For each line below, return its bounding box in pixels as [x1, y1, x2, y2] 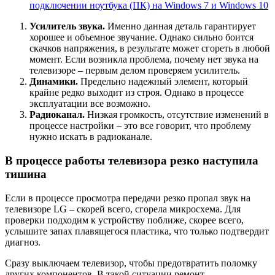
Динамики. [29, 76, 78, 87]
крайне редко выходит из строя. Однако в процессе [29, 87, 244, 98]
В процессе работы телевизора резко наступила [5, 154, 258, 168]
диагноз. [5, 236, 41, 247]
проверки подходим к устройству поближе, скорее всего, [5, 214, 244, 225]
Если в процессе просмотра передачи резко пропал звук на [5, 192, 250, 203]
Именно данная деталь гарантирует [105, 21, 256, 32]
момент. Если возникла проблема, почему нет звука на [29, 54, 258, 65]
